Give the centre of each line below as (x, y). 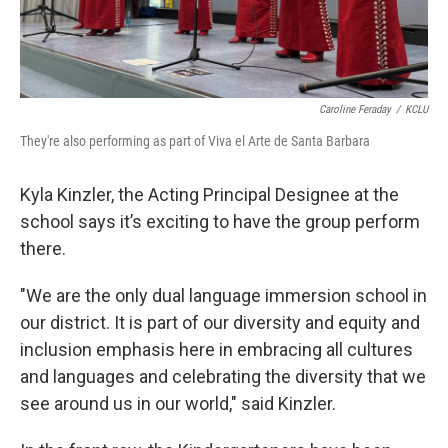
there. (43, 248)
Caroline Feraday (355, 109)
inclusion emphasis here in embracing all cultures (216, 349)
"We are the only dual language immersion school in (223, 295)
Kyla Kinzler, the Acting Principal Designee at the (209, 194)
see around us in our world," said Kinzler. (178, 403)
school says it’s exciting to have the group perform (220, 221)
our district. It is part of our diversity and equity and (220, 322)
